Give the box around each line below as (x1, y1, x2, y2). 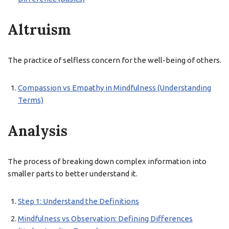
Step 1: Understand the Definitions (18, 197, 139, 205)
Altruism (8, 20, 71, 39)
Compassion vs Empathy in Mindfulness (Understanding (18, 83, 211, 92)
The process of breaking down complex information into (8, 157, 207, 166)
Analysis (8, 122, 67, 140)
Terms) (18, 96, 43, 104)
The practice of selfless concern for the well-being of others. (8, 56, 221, 64)
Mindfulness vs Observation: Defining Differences (18, 214, 193, 223)
